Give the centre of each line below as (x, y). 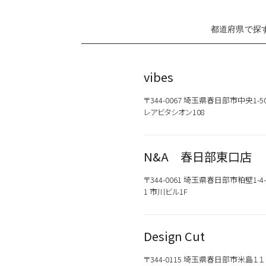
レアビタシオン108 (174, 112)
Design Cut (174, 236)
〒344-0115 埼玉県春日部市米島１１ (204, 259)
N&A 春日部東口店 (198, 156)
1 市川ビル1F (166, 191)
